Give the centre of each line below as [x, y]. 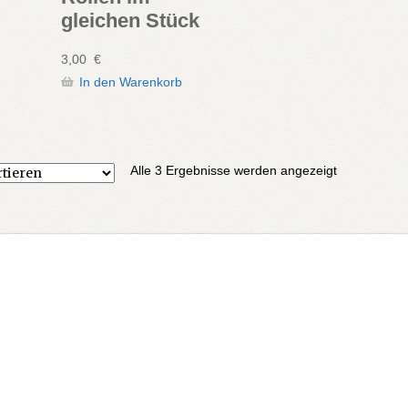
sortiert [357, 200]
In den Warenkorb [131, 82]
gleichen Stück [130, 21]
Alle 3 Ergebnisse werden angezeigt [234, 170]
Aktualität [363, 184]
